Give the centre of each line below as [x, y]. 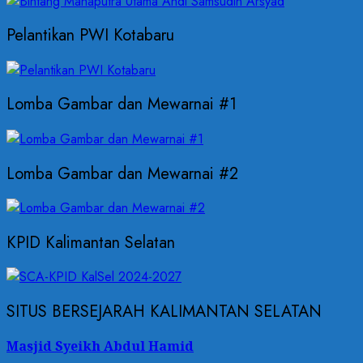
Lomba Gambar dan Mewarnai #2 [122, 173]
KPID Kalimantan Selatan [91, 242]
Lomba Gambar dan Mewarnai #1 [122, 105]
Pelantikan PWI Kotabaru [90, 36]
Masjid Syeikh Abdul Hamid [100, 346]
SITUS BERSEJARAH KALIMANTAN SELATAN [164, 312]
